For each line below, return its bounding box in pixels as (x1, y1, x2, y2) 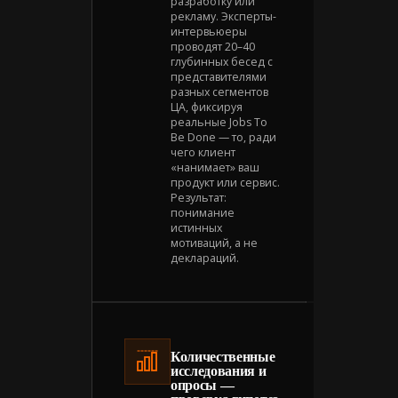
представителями (171, 68, 267, 84)
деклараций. (171, 250, 239, 266)
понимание (171, 204, 235, 220)
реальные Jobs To (171, 114, 267, 130)
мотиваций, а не (171, 235, 258, 251)
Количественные (171, 348, 275, 364)
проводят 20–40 (171, 38, 255, 54)
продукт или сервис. (171, 174, 280, 190)
